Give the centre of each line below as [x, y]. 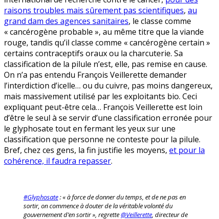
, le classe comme [160, 21]
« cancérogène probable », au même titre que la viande [104, 32]
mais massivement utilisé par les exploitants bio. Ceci [100, 96]
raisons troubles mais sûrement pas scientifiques [94, 10]
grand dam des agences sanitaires [66, 21]
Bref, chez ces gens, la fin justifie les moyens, [87, 150]
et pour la [187, 150]
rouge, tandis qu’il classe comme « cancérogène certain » [107, 42]
